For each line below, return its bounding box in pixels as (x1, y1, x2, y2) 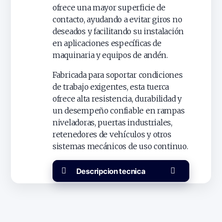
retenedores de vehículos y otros (53, 129, 171, 139)
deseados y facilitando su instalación (53, 27, 184, 37)
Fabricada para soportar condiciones (53, 70, 183, 80)
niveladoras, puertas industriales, (53, 117, 172, 127)
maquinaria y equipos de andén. (53, 51, 168, 60)
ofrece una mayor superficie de (53, 3, 166, 13)
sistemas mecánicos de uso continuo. (53, 141, 188, 151)
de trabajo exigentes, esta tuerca (53, 82, 169, 92)
